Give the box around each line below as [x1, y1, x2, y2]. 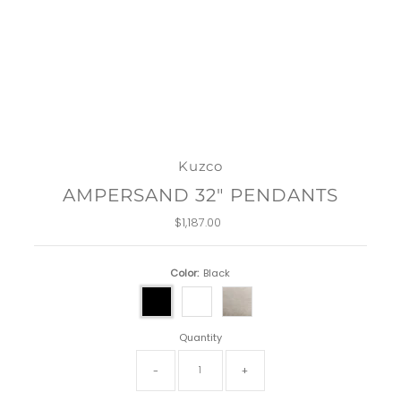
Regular [200, 213, 246, 231]
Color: [170, 265, 200, 280]
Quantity [178, 329, 222, 345]
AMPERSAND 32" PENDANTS [63, 183, 338, 206]
